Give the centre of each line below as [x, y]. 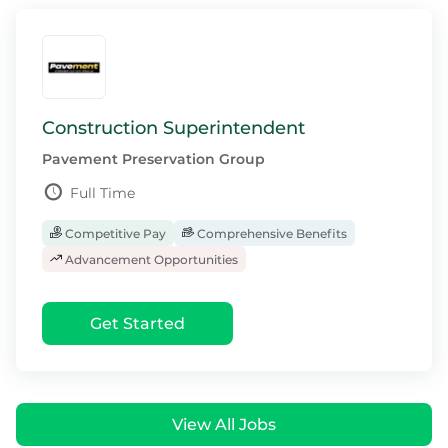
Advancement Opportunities [150, 259]
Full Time [102, 193]
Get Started [137, 323]
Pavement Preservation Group [153, 159]
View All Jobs [224, 424]
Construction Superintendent [173, 128]
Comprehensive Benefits [270, 233]
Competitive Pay [114, 233]
